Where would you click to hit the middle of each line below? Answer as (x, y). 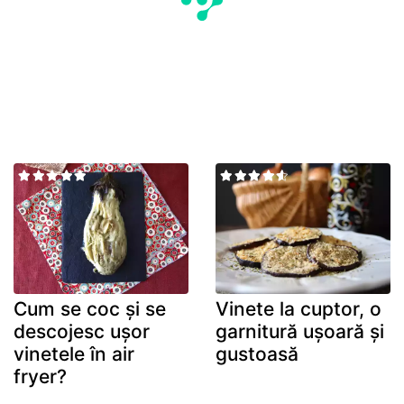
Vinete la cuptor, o (298, 309)
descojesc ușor (82, 332)
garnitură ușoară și (300, 332)
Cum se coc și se (90, 309)
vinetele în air (74, 354)
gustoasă (257, 354)
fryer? (40, 377)
